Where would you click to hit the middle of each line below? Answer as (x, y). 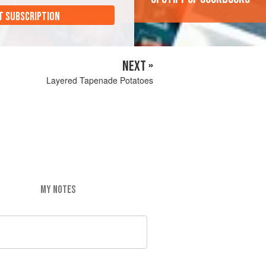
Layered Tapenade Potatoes (100, 80)
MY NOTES (58, 189)
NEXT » (138, 66)
